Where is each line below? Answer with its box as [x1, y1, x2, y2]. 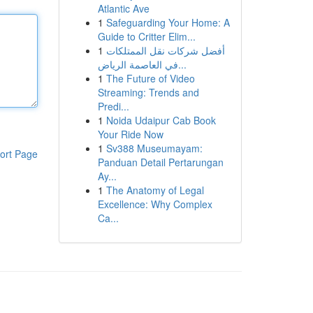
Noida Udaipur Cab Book [105, 113, 216, 127]
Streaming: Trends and [97, 85, 199, 99]
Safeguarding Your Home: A [105, 15, 230, 29]
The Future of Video [105, 71, 195, 85]
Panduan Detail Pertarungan [97, 155, 224, 169]
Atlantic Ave [97, 1, 150, 15]
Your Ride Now [97, 127, 163, 141]
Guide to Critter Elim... [97, 29, 196, 43]
